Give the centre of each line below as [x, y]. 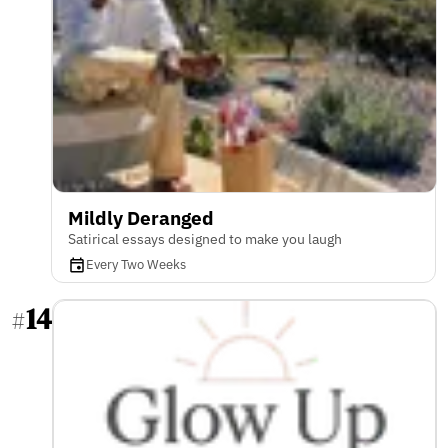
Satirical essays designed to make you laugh [205, 239]
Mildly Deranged [141, 217]
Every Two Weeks [136, 264]
